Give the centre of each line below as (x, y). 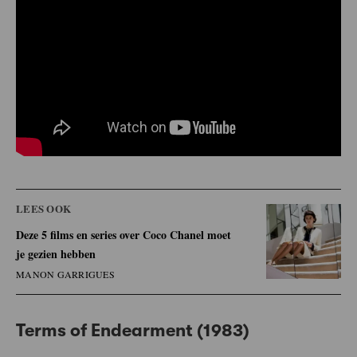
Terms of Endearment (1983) (133, 330)
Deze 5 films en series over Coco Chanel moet (124, 234)
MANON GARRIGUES (65, 274)
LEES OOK (44, 208)
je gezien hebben (56, 253)
